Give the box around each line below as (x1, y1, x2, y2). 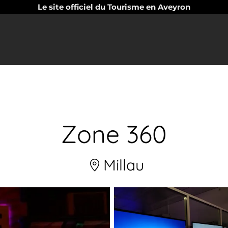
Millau (99, 155, 144, 175)
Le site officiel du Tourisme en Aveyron (38, 2, 190, 12)
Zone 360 (61, 119, 167, 149)
